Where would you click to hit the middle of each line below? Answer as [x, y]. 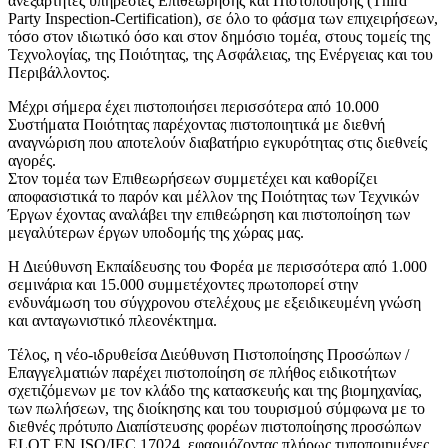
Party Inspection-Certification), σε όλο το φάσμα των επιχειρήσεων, [223, 18]
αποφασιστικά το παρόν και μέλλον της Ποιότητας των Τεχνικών [213, 196]
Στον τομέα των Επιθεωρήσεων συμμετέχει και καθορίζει [192, 178]
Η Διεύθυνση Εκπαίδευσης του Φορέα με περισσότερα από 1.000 [217, 266]
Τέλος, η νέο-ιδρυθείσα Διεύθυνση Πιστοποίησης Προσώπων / [208, 354]
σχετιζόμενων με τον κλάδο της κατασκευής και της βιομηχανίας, [215, 390]
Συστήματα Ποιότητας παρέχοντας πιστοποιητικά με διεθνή [196, 124]
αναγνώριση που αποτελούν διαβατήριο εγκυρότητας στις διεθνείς [217, 142]
